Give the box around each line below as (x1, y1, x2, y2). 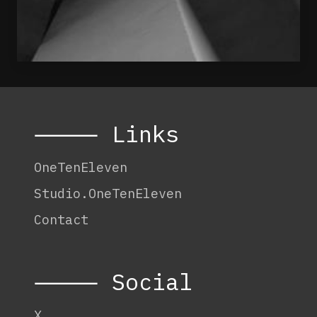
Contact (34, 210, 88, 228)
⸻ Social (34, 266, 192, 296)
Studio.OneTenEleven (34, 184, 182, 202)
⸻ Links (34, 119, 179, 149)
